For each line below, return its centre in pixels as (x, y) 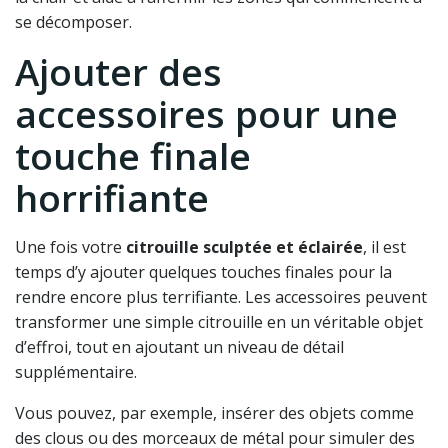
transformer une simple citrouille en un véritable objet (219, 321)
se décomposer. (73, 21)
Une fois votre (70, 246)
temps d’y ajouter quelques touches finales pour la (203, 271)
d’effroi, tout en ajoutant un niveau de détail (179, 346)
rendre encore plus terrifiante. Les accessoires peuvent (221, 296)
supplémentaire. (76, 371)
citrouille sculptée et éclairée (244, 246)
